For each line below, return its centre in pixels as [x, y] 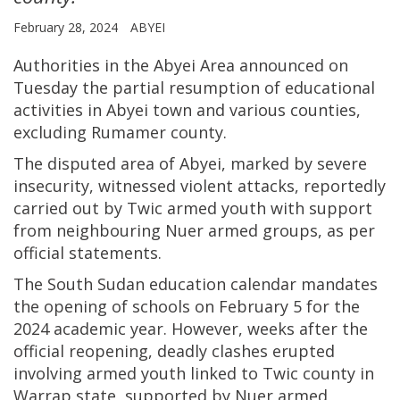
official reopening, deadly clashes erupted [174, 351]
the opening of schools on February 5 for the [187, 307]
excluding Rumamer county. [120, 133]
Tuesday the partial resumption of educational [194, 88]
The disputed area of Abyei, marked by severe [190, 164]
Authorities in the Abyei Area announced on [181, 66]
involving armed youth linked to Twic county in [194, 374]
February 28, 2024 [67, 28]
